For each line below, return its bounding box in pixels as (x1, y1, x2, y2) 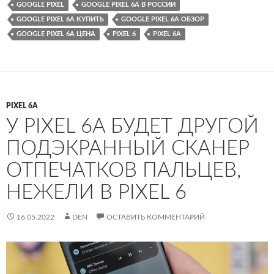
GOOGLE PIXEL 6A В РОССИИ (81, 1, 176, 9)
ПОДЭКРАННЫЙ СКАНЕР (6, 138, 250, 159)
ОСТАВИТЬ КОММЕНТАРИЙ (106, 213, 205, 221)
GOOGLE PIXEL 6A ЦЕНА (17, 31, 95, 38)
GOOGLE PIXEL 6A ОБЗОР (121, 16, 204, 23)
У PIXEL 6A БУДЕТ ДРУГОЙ (6, 116, 259, 137)
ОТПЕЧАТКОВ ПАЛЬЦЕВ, (6, 160, 241, 181)
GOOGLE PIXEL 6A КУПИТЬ (17, 16, 104, 23)
